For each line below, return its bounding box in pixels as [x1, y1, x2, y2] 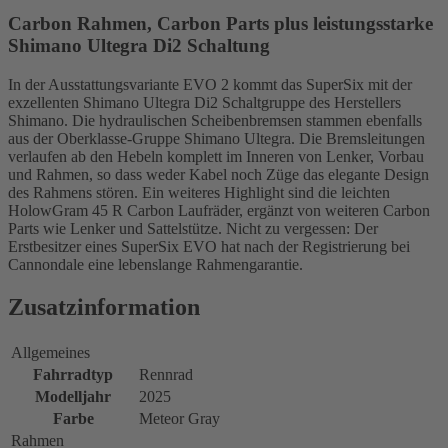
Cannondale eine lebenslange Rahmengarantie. [8, 255, 303, 273]
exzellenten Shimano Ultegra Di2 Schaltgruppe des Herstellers [8, 93, 401, 111]
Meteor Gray [139, 409, 220, 427]
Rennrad [139, 365, 193, 383]
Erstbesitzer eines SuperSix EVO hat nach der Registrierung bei [8, 237, 410, 255]
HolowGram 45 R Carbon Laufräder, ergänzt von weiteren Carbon [8, 201, 430, 219]
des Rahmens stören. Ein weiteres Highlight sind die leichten [8, 183, 390, 201]
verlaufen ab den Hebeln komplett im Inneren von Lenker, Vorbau [8, 147, 424, 165]
